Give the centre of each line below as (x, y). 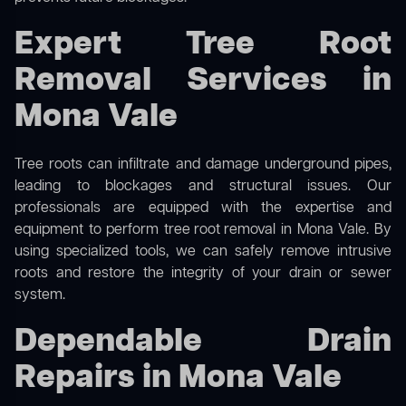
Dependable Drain (203, 343)
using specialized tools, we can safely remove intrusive (203, 252)
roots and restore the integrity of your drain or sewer (203, 274)
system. (40, 296)
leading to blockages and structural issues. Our (203, 187)
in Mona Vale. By (334, 231)
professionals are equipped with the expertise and (203, 209)
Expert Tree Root (203, 45)
